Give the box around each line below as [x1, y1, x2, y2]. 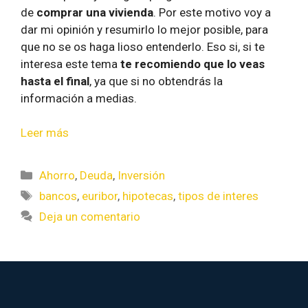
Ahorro [39, 168, 76, 182]
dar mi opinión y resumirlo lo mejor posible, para [21, 22, 268, 36]
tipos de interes [178, 189, 259, 203]
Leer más [21, 126, 69, 140]
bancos [39, 189, 78, 203]
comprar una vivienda [36, 5, 153, 19]
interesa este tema [21, 56, 120, 71]
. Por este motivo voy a [153, 5, 271, 19]
